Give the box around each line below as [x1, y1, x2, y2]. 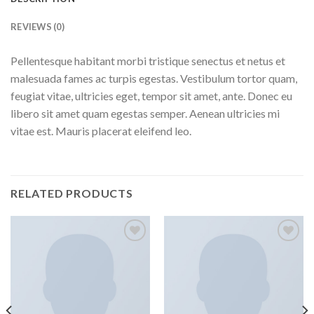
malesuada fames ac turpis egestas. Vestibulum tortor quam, [11, 71, 297, 86]
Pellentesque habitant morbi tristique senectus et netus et [11, 54, 285, 68]
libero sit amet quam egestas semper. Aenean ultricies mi [11, 107, 280, 121]
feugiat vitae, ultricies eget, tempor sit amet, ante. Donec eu [11, 89, 292, 103]
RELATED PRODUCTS [11, 186, 133, 200]
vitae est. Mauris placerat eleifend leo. [11, 124, 191, 138]
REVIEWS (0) [11, 21, 64, 33]
